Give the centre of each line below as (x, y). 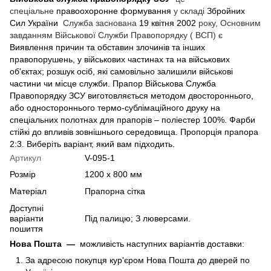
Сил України (35, 23)
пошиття (26, 229)
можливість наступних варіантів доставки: (160, 244)
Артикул (25, 158)
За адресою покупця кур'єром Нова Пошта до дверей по (138, 260)
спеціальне (33, 11)
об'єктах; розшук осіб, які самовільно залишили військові (121, 72)
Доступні (27, 208)
